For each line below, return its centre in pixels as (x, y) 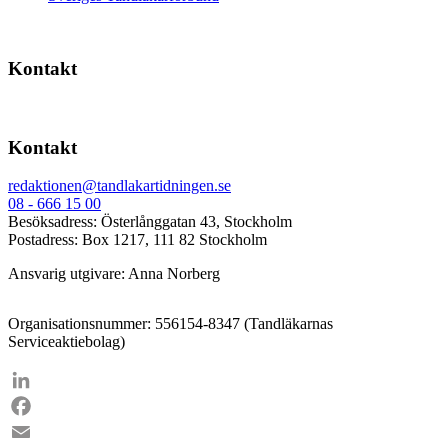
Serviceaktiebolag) (66, 342)
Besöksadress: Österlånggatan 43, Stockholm (150, 222)
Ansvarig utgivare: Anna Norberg (114, 274)
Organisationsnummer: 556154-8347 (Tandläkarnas (170, 324)
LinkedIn (37, 406)
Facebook (39, 432)
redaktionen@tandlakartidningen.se (119, 186)
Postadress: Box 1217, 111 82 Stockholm (137, 240)
